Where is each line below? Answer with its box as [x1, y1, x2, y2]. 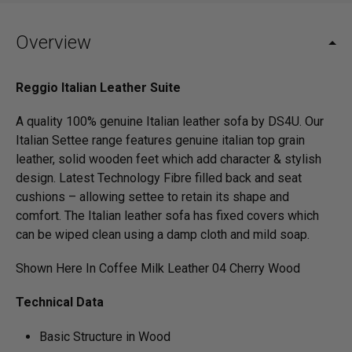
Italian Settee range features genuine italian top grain [16, 132, 305, 148]
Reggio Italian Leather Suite [16, 79, 181, 95]
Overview [16, 31, 91, 53]
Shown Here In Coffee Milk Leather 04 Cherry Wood [16, 261, 300, 277]
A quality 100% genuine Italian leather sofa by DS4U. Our [16, 113, 324, 129]
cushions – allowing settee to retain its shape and [16, 189, 289, 204]
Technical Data [16, 295, 104, 310]
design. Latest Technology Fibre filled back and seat [16, 170, 302, 185]
